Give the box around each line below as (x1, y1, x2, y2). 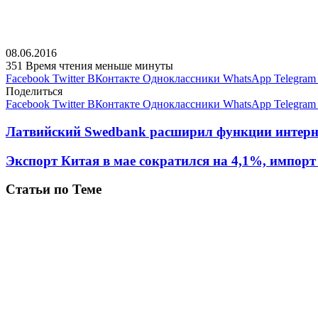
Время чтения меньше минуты (26, 60, 173, 72)
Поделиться (6, 85, 62, 98)
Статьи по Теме (6, 182, 102, 197)
